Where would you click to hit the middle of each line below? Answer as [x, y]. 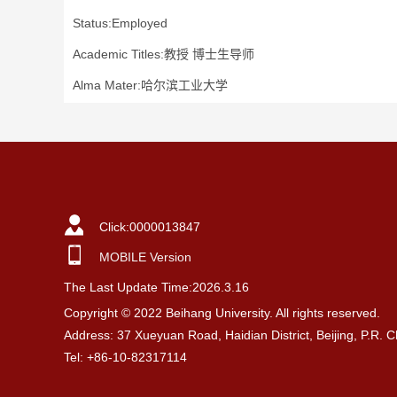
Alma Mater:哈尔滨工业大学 [150, 85]
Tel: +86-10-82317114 [125, 357]
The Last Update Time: [128, 287]
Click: [114, 227]
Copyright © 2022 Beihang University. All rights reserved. [222, 313]
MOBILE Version [145, 257]
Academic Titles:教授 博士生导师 [163, 54]
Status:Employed [120, 23]
